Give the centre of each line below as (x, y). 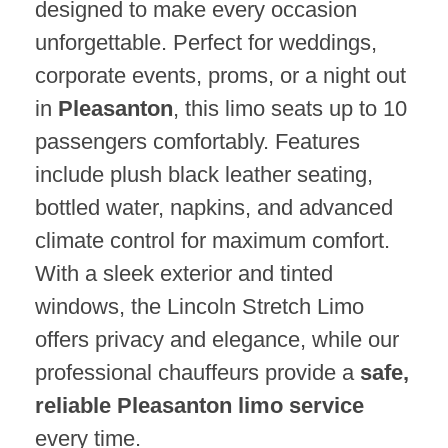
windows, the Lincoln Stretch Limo (199, 307)
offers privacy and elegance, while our (217, 340)
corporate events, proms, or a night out (220, 76)
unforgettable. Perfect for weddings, (206, 43)
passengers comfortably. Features (197, 142)
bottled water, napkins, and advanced (214, 208)
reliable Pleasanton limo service (199, 406)
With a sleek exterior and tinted (184, 274)
